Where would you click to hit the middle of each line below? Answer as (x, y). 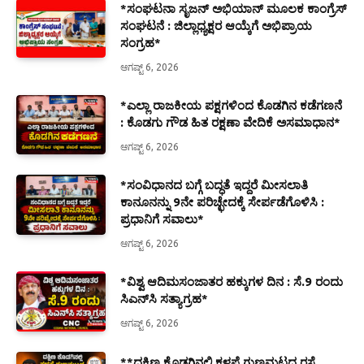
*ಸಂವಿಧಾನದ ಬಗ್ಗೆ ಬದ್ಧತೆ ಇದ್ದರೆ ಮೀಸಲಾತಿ (214, 185)
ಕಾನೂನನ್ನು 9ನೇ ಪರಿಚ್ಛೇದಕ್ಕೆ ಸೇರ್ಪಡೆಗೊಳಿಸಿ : (222, 202)
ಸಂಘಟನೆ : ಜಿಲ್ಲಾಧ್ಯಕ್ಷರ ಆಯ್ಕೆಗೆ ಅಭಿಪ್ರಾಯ (216, 26)
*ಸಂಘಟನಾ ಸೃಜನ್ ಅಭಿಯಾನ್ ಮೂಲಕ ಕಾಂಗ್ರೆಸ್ (233, 9)
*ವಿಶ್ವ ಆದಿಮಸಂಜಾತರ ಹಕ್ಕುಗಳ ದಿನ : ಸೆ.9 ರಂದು (232, 282)
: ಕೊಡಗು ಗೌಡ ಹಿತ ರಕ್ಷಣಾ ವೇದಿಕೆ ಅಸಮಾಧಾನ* (230, 123)
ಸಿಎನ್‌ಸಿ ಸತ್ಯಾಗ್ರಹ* (164, 299)
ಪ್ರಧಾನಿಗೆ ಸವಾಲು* (162, 219)
